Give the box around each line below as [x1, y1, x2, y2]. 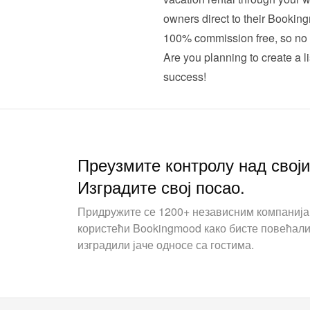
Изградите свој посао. [77, 174, 245, 199]
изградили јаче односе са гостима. [77, 237, 254, 253]
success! [163, 69, 206, 84]
